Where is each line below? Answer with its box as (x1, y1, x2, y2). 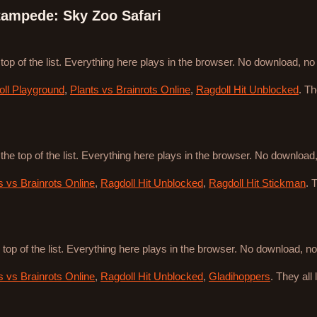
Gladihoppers (209, 270, 270, 283)
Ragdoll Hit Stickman (209, 177, 306, 190)
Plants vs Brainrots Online (70, 83, 190, 96)
